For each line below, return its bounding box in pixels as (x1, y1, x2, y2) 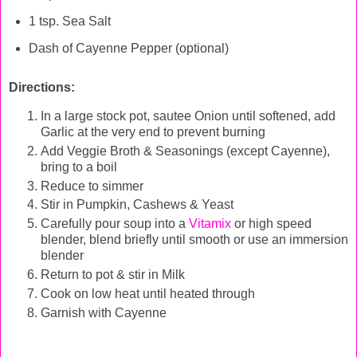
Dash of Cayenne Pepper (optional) (28, 41, 229, 55)
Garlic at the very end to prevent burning (41, 124, 265, 139)
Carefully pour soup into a (41, 217, 189, 231)
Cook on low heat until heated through (41, 287, 255, 301)
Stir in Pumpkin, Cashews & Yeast (41, 198, 233, 212)
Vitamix (189, 217, 231, 231)
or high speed (231, 217, 312, 231)
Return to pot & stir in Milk (41, 268, 185, 282)
